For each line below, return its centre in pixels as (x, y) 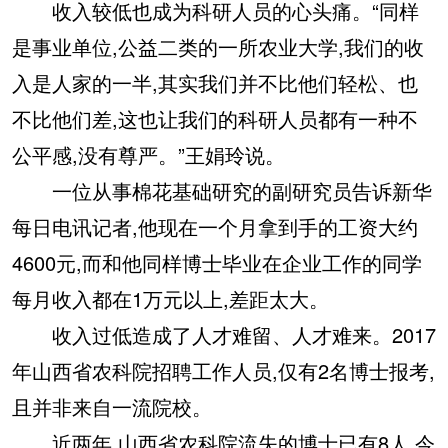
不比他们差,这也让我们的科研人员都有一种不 (215, 119)
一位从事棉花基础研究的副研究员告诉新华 (222, 191)
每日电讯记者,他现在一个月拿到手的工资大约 (215, 227)
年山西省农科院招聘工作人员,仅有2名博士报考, (223, 371)
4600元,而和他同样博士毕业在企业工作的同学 (217, 263)
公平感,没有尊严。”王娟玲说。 (148, 155)
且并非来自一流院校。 (112, 407)
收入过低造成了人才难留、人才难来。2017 (224, 335)
